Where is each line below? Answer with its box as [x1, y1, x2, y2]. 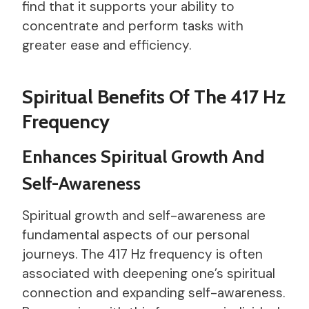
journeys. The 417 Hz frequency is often [22, 245, 263, 263]
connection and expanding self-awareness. [22, 283, 285, 301]
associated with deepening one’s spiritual [22, 264, 275, 282]
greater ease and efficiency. [22, 36, 191, 54]
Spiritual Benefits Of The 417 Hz [22, 84, 286, 108]
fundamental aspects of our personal [22, 226, 250, 243]
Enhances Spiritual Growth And [22, 145, 264, 168]
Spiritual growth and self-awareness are [22, 206, 266, 224]
